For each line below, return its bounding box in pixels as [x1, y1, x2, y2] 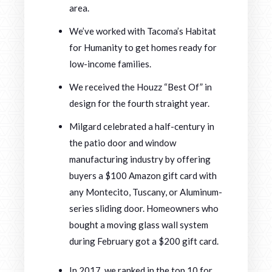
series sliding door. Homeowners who [69, 203, 219, 214]
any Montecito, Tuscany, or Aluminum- [69, 186, 222, 198]
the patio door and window [69, 137, 176, 149]
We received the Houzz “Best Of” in [69, 81, 212, 93]
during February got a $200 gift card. [69, 236, 219, 247]
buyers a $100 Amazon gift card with [69, 170, 217, 182]
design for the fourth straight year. [69, 98, 209, 109]
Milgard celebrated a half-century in [69, 121, 214, 132]
